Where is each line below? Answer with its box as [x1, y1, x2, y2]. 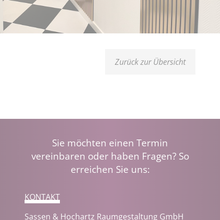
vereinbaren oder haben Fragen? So [31, 149, 189, 163]
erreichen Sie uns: [70, 163, 150, 176]
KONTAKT [25, 192, 60, 203]
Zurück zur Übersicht [115, 56, 186, 68]
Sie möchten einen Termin [52, 136, 168, 150]
